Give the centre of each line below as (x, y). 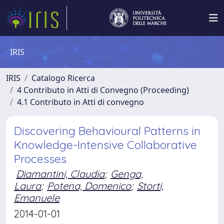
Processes (40, 159)
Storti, (150, 186)
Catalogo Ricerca (63, 78)
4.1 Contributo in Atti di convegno (80, 102)
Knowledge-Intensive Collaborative (105, 145)
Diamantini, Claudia (60, 174)
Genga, (127, 174)
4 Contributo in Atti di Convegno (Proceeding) (103, 90)
